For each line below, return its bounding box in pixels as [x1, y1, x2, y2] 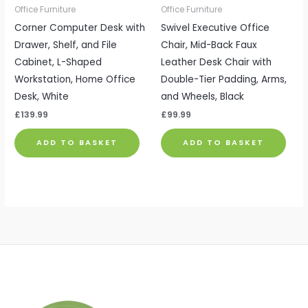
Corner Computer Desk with [14, 21, 146, 34]
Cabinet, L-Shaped [14, 55, 102, 69]
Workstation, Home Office [14, 72, 136, 86]
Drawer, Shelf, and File [14, 38, 118, 52]
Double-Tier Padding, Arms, [161, 72, 287, 86]
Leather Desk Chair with [161, 55, 272, 69]
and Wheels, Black [161, 89, 244, 103]
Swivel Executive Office [161, 21, 269, 34]
